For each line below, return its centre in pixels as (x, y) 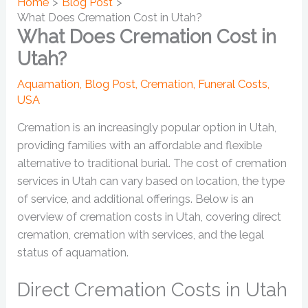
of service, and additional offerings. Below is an (136, 199)
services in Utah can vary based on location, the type (151, 181)
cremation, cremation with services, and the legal (141, 235)
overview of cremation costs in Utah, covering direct (150, 217)
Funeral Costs (233, 84)
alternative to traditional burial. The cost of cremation (152, 164)
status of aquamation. (73, 253)
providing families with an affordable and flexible (140, 146)
